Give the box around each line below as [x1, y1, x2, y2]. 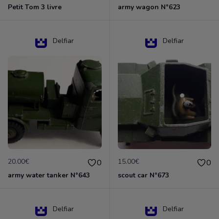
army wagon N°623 [117, 2, 180, 12]
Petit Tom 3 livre [8, 2, 62, 12]
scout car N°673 [117, 171, 169, 180]
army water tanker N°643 [8, 171, 90, 180]
